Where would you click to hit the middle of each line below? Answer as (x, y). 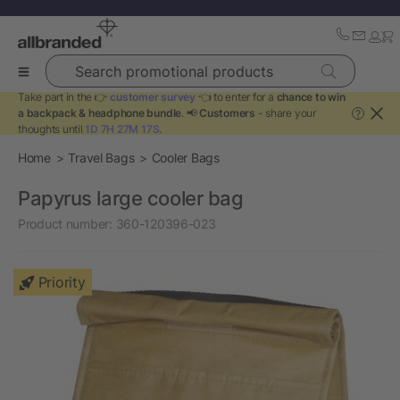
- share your (285, 113)
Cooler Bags (185, 158)
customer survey (153, 97)
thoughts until (52, 129)
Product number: (65, 224)
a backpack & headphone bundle (100, 113)
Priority (62, 282)
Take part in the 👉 (64, 97)
